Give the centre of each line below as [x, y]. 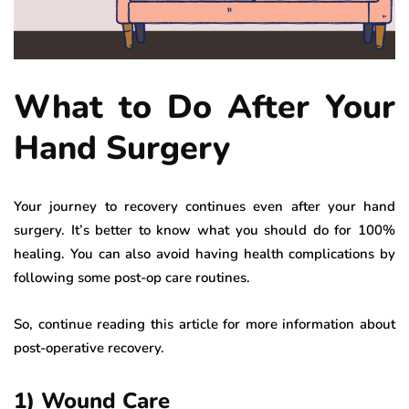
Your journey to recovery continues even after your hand [204, 207]
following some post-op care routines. [132, 278]
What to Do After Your [204, 108]
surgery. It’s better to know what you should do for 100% [204, 231]
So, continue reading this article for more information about [204, 325]
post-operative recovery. [89, 348]
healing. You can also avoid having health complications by [204, 254]
